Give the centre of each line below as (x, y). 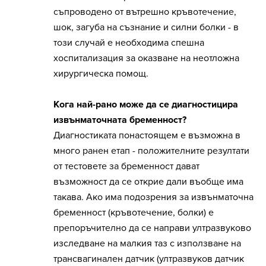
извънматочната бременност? (120, 120)
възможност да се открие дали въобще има (148, 182)
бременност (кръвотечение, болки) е (134, 213)
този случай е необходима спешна (129, 43)
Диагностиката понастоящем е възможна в (147, 136)
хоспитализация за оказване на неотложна (146, 58)
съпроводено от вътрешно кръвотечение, (145, 12)
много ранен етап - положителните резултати (151, 151)
